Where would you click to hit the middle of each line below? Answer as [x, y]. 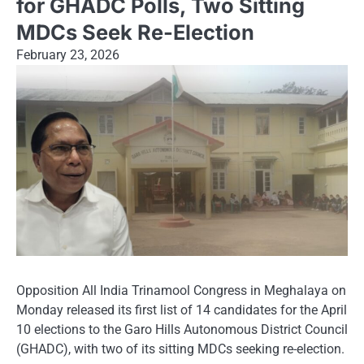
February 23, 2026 [68, 55]
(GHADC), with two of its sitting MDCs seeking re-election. [180, 349]
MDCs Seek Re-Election [135, 32]
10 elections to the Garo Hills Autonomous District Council [182, 329]
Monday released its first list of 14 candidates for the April [182, 310]
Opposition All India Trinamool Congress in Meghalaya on [181, 290]
